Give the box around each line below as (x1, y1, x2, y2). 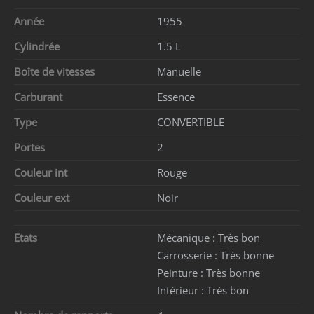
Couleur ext (14, 191, 75, 205)
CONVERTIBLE (157, 115, 224, 130)
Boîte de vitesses (14, 64, 100, 79)
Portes (14, 140, 50, 155)
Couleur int (14, 165, 73, 180)
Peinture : (157, 266, 206, 280)
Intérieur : (157, 283, 207, 298)
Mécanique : (157, 231, 218, 245)
